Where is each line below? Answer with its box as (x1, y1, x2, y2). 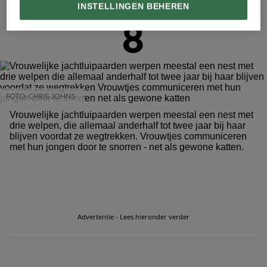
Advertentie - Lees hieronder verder (77, 212, 190, 221)
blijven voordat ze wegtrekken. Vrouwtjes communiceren (10, 131, 247, 141)
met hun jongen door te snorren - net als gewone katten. (10, 142, 244, 152)
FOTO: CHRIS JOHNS (6, 91, 75, 101)
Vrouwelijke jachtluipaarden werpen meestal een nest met (10, 110, 253, 120)
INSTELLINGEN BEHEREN (77, 2, 190, 11)
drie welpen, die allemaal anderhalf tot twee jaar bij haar (10, 120, 246, 131)
